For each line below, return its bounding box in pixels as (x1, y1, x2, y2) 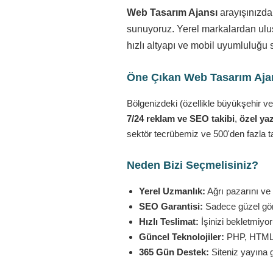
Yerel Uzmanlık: (139, 186, 205, 196)
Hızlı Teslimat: (139, 216, 199, 227)
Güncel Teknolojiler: (139, 232, 224, 242)
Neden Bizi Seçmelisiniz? (127, 159, 258, 171)
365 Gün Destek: (139, 247, 209, 257)
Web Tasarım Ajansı (127, 7, 218, 18)
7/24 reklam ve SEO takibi (127, 113, 235, 124)
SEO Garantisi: (139, 201, 203, 211)
